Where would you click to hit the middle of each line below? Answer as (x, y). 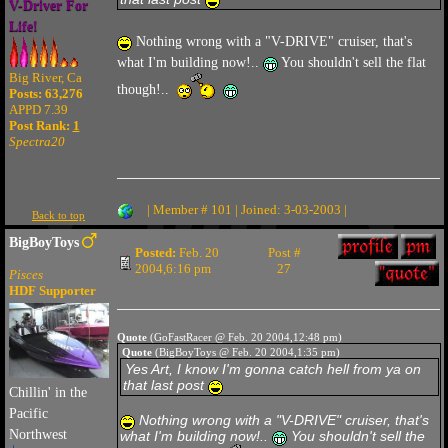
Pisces (25, 274)
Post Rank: (40, 125)
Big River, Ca (45, 77)
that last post (165, 385)
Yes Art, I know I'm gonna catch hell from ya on (273, 369)
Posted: (155, 252)
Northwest (37, 435)
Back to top (58, 215)
